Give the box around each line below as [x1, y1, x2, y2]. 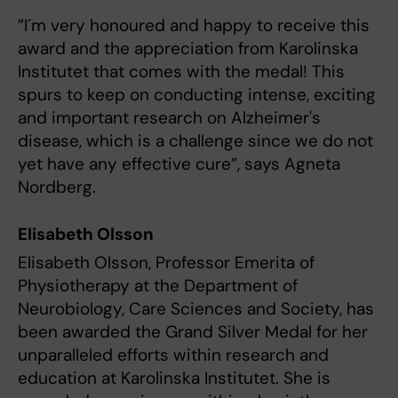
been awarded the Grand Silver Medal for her [18, 321, 368, 344]
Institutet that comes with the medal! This [18, 60, 345, 83]
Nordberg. [18, 175, 96, 198]
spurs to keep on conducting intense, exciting [18, 83, 376, 106]
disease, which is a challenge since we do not [18, 129, 373, 152]
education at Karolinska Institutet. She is [18, 367, 330, 390]
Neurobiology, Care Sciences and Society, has [18, 298, 374, 321]
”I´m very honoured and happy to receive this [18, 13, 370, 36]
